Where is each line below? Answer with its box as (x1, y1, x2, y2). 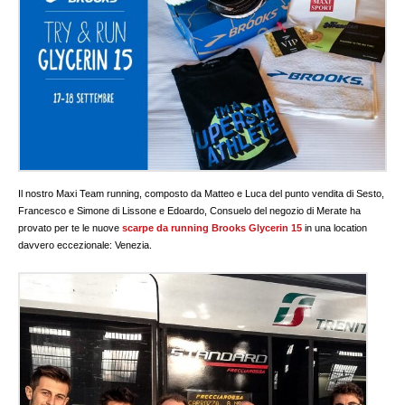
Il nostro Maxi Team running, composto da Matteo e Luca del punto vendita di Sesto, (18, 187, 385, 199)
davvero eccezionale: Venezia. (18, 239, 153, 250)
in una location (302, 221, 368, 233)
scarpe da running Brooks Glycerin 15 (122, 221, 303, 233)
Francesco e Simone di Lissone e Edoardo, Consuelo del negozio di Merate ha (18, 204, 362, 216)
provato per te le (18, 221, 90, 233)
